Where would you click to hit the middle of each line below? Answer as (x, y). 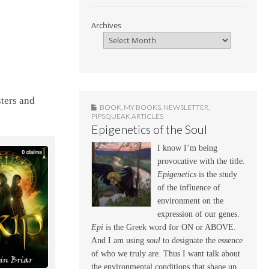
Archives (106, 25)
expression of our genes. (198, 214)
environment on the (190, 201)
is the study (217, 174)
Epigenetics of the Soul (149, 129)
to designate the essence (201, 240)
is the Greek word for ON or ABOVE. (170, 227)
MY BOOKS (142, 107)
